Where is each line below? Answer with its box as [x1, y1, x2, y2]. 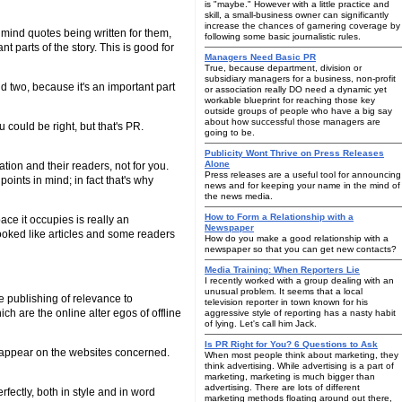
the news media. [205, 191, 273, 201]
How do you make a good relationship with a [205, 233, 389, 243]
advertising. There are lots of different [205, 382, 360, 392]
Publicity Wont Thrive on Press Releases [205, 148, 384, 158]
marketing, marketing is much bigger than [205, 371, 375, 381]
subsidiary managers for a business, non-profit [205, 74, 396, 83]
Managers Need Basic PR [205, 52, 316, 62]
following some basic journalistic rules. [205, 31, 361, 41]
